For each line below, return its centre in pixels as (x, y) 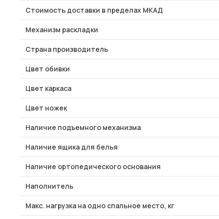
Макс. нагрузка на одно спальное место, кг (100, 206)
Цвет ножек (46, 108)
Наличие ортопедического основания (93, 166)
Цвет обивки (48, 69)
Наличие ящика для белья (72, 147)
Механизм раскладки (62, 30)
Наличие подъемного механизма (83, 127)
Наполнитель (49, 186)
